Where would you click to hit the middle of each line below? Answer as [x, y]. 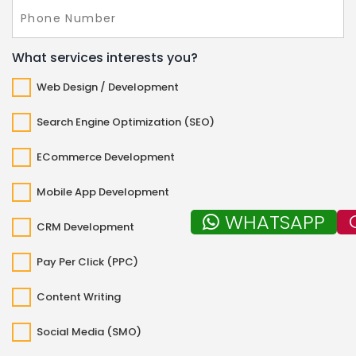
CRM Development [85, 226]
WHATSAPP [275, 222]
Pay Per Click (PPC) [87, 261]
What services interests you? [105, 58]
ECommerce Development [106, 157]
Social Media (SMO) [89, 331]
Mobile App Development [103, 192]
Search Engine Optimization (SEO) [126, 122]
